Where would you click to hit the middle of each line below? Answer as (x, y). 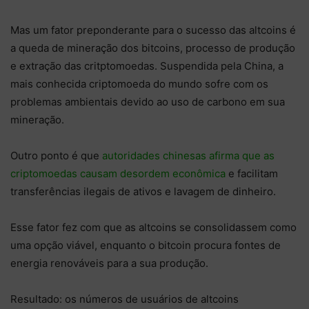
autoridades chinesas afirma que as (188, 156)
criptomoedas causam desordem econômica (118, 174)
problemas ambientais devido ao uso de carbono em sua (148, 102)
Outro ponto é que (56, 156)
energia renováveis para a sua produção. (111, 263)
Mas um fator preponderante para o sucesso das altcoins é (153, 30)
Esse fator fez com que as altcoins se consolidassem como (153, 228)
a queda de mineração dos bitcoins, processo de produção (153, 48)
